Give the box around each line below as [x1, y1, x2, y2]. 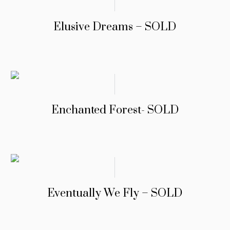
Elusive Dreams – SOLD [53, 20, 177, 34]
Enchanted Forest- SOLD [51, 103, 179, 118]
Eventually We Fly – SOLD [47, 186, 183, 201]
